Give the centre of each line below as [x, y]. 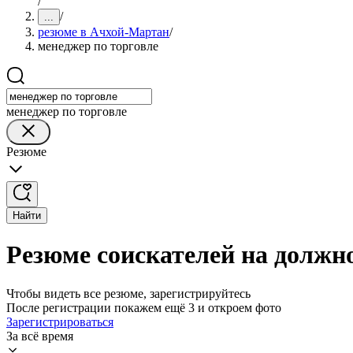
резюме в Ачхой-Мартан [104, 32]
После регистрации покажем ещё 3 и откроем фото [144, 307]
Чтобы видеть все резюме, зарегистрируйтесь [128, 293]
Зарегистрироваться [60, 321]
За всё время [40, 336]
